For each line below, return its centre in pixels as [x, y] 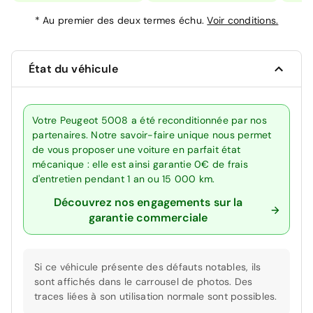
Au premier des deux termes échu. [125, 21]
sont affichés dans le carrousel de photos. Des [144, 282]
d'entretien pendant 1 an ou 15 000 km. [124, 179]
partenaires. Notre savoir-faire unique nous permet [152, 135]
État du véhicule [73, 69]
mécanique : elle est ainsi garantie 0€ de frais [140, 165]
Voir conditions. [243, 21]
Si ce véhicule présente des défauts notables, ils [148, 267]
